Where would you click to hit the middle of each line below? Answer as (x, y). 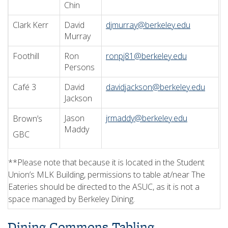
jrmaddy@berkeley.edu (147, 118)
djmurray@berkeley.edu (148, 25)
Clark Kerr (31, 25)
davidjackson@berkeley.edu (155, 87)
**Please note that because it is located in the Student (106, 162)
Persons (79, 67)
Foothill (26, 56)
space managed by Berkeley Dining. (72, 199)
